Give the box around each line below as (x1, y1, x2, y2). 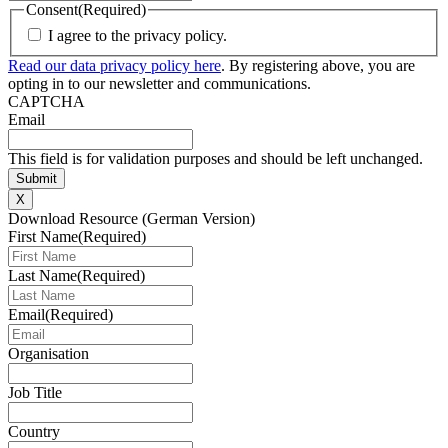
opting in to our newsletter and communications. (8, 74, 311, 92)
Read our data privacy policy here (8, 56, 221, 74)
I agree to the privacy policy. (48, 26, 227, 44)
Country (8, 422, 60, 440)
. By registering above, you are (221, 56, 415, 74)
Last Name (8, 266, 77, 284)
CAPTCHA (8, 92, 85, 110)
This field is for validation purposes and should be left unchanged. (8, 149, 423, 167)
